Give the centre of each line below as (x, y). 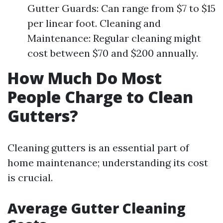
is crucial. (30, 177)
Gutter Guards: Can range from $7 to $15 (121, 8)
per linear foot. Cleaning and (94, 23)
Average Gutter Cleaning (97, 208)
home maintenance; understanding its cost (108, 163)
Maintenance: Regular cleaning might (114, 38)
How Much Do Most (85, 78)
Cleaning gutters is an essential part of (98, 148)
